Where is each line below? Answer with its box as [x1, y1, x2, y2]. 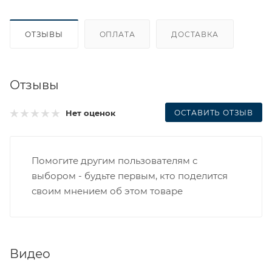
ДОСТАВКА [171, 29, 219, 39]
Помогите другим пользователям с [32, 154, 197, 166]
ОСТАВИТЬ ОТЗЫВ [174, 107, 253, 117]
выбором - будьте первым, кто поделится [32, 169, 228, 182]
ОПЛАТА [99, 29, 135, 39]
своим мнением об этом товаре [32, 185, 183, 197]
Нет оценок [66, 108, 115, 118]
